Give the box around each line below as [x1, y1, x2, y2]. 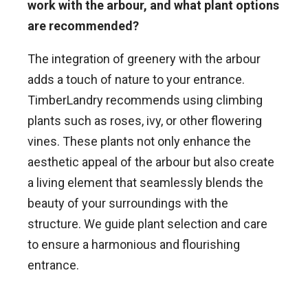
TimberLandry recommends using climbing [27, 93, 263, 108]
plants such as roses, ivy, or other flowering [27, 113, 262, 129]
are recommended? [27, 19, 139, 34]
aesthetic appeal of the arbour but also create [27, 155, 274, 170]
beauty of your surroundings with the [27, 196, 228, 211]
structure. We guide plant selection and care [27, 217, 267, 232]
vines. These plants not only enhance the [27, 134, 251, 149]
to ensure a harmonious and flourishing [27, 237, 240, 252]
